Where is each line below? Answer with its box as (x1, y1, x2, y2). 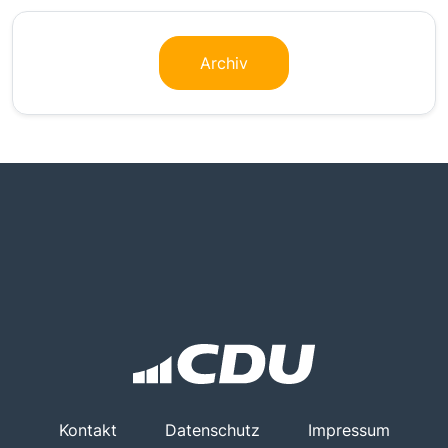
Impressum (307, 420, 390, 441)
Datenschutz (164, 420, 260, 441)
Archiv (200, 53, 248, 74)
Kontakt (58, 420, 117, 441)
